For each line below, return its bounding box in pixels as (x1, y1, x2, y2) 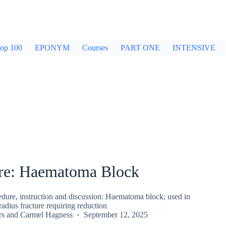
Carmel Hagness (20, 210, 73, 219)
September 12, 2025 (83, 210, 148, 219)
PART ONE (121, 43, 160, 52)
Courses (82, 43, 108, 52)
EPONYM (35, 43, 70, 52)
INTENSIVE (173, 43, 215, 52)
